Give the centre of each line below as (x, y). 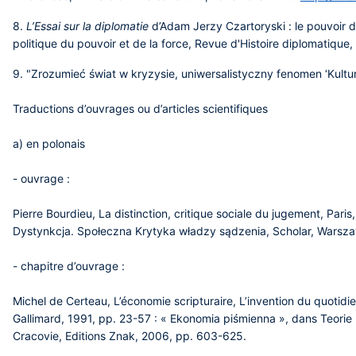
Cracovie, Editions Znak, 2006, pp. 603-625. (130, 336)
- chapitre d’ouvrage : (69, 266)
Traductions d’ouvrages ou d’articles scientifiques (142, 108)
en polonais (56, 143)
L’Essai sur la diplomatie (87, 26)
